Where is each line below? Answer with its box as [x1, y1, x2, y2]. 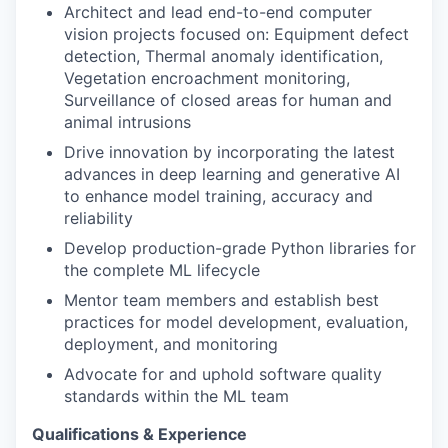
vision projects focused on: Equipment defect [64, 24, 409, 44]
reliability [64, 208, 133, 228]
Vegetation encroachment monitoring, [64, 68, 350, 88]
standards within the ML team [64, 386, 289, 406]
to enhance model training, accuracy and [64, 186, 373, 206]
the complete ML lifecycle [64, 260, 260, 280]
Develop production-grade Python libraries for [64, 238, 416, 258]
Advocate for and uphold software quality [64, 364, 382, 384]
